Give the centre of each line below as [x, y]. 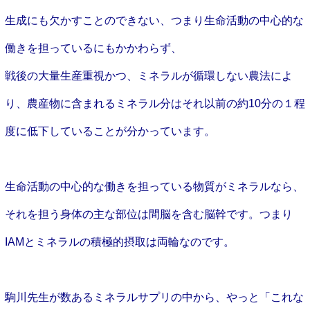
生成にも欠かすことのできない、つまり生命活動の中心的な [154, 20]
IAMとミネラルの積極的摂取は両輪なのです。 [119, 241]
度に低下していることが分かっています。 [110, 131]
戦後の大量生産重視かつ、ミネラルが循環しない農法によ [148, 75]
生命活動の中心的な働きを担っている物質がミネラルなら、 [154, 186]
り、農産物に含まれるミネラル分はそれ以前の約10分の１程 [155, 103]
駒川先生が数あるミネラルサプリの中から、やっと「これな [154, 297]
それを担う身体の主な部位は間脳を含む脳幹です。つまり [148, 214]
